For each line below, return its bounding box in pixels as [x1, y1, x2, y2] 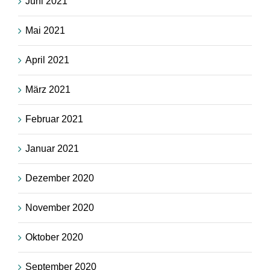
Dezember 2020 [25, 173, 94, 184]
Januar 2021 [25, 143, 79, 154]
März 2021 [25, 84, 71, 95]
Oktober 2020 [25, 232, 83, 243]
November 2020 [25, 202, 94, 213]
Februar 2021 [25, 114, 83, 125]
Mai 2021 [25, 25, 65, 36]
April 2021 [25, 55, 69, 66]
